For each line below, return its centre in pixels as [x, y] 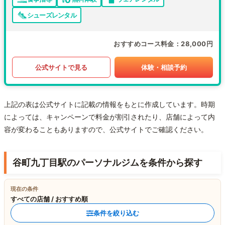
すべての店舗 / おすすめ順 [49, 199]
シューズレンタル [52, 15]
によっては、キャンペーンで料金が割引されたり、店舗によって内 [109, 117]
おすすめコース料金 [144, 44]
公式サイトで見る [61, 67]
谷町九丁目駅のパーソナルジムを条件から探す [107, 163]
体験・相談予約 [164, 67]
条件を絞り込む [116, 213]
